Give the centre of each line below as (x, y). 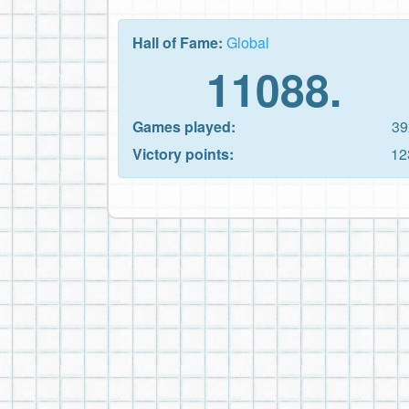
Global (248, 42)
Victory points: (183, 153)
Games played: (184, 126)
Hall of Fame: (179, 42)
